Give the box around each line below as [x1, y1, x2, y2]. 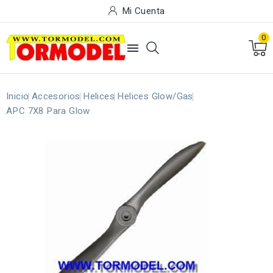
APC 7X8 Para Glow [6, 104, 90, 118]
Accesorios [31, 90, 80, 103]
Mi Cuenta [121, 4, 165, 18]
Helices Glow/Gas [117, 90, 193, 103]
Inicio [6, 90, 29, 103]
